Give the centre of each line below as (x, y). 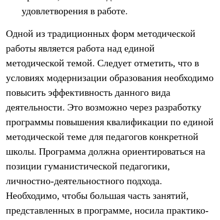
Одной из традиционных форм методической (101, 33)
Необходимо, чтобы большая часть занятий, (97, 195)
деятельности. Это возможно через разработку (104, 107)
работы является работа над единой (80, 48)
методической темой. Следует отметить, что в (102, 63)
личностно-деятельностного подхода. (84, 181)
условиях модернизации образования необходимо (110, 78)
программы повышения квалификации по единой (110, 122)
